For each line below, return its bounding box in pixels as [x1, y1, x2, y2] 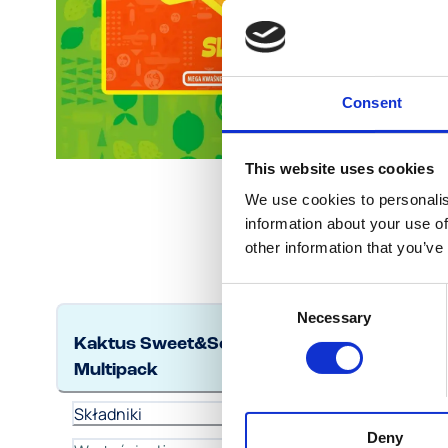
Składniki [74, 402, 142, 425]
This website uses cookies [244, 159, 434, 177]
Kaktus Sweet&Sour [74, 334, 251, 353]
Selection [221, 309, 282, 327]
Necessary [297, 309, 371, 327]
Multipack [74, 360, 158, 379]
